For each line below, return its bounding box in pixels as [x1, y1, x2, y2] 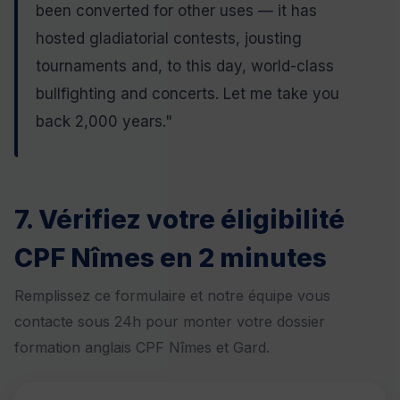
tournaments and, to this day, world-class [36, 57, 334, 76]
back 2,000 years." [36, 112, 172, 131]
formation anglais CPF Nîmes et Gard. [14, 337, 270, 356]
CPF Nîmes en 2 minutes [14, 242, 327, 274]
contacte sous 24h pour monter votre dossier [14, 312, 325, 330]
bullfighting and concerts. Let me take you [36, 85, 339, 104]
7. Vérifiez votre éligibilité [14, 204, 345, 236]
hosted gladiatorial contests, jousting [36, 29, 302, 48]
